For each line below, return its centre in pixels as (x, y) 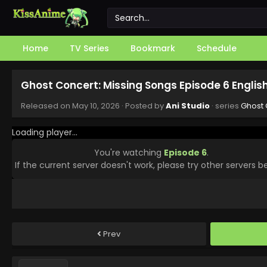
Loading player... (45, 132)
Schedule (217, 48)
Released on (46, 106)
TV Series (89, 48)
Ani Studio (188, 106)
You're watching (129, 152)
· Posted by (143, 106)
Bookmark (153, 48)
